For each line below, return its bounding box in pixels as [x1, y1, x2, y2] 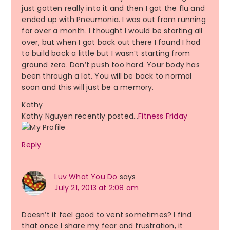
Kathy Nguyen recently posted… [22, 111, 139, 122]
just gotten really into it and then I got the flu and [22, 3, 205, 14]
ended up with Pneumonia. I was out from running [22, 14, 206, 25]
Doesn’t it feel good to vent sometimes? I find [22, 209, 192, 220]
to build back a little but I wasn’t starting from [22, 48, 190, 59]
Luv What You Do [54, 171, 118, 182]
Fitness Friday [138, 111, 188, 122]
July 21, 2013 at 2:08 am [54, 183, 139, 194]
